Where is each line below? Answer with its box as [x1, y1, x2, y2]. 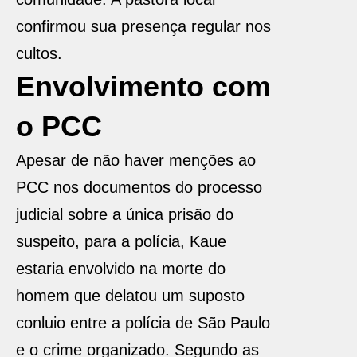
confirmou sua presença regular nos [16, 18, 271, 35]
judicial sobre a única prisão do [16, 206, 233, 223]
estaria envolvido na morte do [16, 260, 226, 277]
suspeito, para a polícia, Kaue [16, 233, 226, 250]
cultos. [16, 45, 62, 62]
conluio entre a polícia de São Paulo [16, 314, 270, 331]
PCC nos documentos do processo [16, 178, 262, 196]
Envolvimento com [16, 70, 271, 103]
